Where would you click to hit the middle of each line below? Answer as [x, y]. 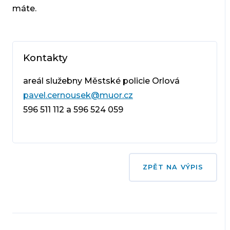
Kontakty [45, 57]
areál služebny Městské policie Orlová [101, 81]
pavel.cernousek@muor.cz [78, 95]
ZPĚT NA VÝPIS [173, 167]
